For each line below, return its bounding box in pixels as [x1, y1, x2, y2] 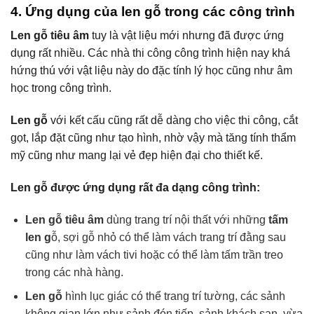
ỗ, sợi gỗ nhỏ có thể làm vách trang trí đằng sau [50, 231, 286, 243]
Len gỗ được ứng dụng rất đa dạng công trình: [11, 181, 260, 193]
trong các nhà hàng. [25, 266, 123, 278]
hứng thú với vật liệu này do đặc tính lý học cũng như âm [11, 64, 292, 77]
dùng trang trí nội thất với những [103, 213, 266, 226]
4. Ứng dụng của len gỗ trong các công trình [11, 4, 295, 19]
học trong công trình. [11, 82, 111, 95]
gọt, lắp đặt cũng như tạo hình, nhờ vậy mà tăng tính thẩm [11, 132, 296, 144]
